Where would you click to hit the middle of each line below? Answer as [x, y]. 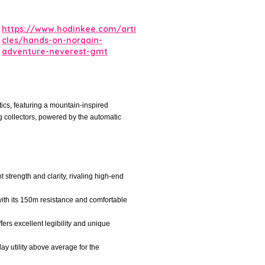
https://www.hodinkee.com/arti [69, 29]
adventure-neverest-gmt [55, 51]
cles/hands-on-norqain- [52, 40]
